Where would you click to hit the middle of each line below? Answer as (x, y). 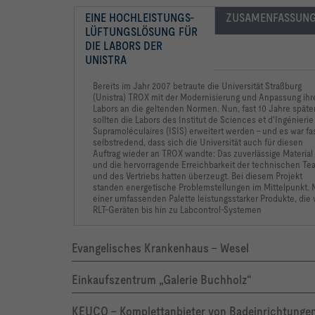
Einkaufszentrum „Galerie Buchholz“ (162, 280)
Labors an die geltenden (139, 109)
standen (108, 187)
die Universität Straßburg (253, 86)
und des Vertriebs (126, 176)
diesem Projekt (273, 176)
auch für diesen (272, 142)
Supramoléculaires (128, 131)
